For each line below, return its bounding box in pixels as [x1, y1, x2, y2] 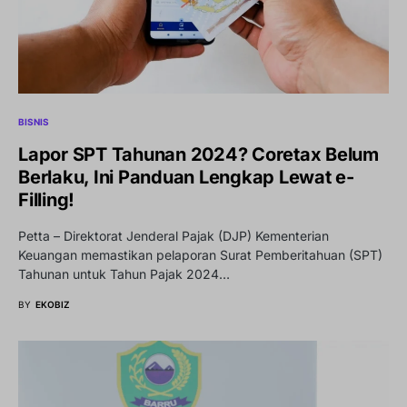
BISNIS [18, 116, 49, 128]
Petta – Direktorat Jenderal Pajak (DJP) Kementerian [18, 228, 329, 244]
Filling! [18, 189, 74, 212]
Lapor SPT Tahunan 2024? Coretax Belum [18, 144, 379, 166]
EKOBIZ [35, 299, 70, 311]
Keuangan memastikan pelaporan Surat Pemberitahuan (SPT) [18, 247, 382, 263]
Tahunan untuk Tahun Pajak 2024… [18, 266, 230, 283]
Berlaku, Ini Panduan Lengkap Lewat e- [18, 166, 354, 189]
